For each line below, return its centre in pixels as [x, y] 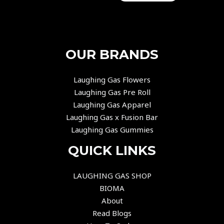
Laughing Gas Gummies [112, 130]
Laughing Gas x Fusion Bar [112, 117]
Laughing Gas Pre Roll [112, 92]
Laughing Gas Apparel [112, 105]
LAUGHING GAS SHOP [112, 176]
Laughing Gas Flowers [112, 80]
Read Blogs [112, 213]
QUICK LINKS [112, 151]
